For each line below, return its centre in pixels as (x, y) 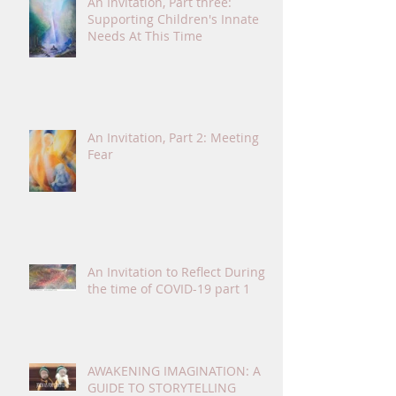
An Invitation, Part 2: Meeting (173, 137)
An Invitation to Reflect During (176, 271)
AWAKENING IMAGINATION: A (174, 370)
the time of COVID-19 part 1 (169, 288)
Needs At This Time (145, 35)
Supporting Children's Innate (173, 19)
